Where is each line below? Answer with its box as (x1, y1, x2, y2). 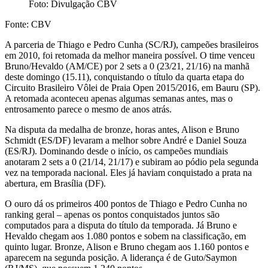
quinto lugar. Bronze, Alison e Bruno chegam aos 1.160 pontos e (5, 241, 249, 252)
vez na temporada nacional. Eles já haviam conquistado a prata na (5, 167, 252, 178)
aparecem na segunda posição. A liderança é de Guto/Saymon (5, 252, 237, 263)
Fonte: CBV (5, 19, 51, 29)
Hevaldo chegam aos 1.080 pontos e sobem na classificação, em (5, 230, 246, 241)
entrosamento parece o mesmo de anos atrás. (5, 103, 172, 114)
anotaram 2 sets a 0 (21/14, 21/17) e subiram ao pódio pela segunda (5, 156, 258, 167)
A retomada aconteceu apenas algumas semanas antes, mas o (5, 93, 233, 103)
